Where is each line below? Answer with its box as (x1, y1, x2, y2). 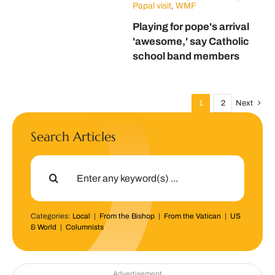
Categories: (30, 212, 72, 221)
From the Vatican (163, 212, 221, 221)
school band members (132, 50, 239, 62)
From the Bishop (99, 212, 155, 221)
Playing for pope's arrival (132, 21, 249, 33)
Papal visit (132, 1, 171, 11)
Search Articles (30, 129, 115, 145)
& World (30, 223, 56, 232)
